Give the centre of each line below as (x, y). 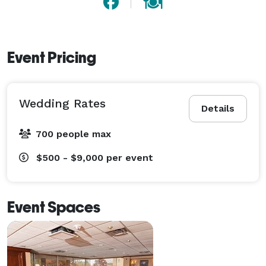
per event (130, 157)
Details (218, 108)
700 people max (73, 134)
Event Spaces (54, 207)
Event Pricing (52, 57)
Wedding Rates (62, 103)
